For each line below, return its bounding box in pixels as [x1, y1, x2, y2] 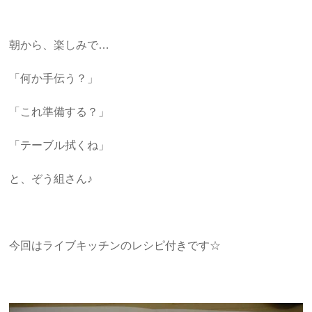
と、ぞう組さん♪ [9, 172, 93, 185]
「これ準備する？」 [9, 105, 110, 118]
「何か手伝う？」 [9, 72, 99, 84]
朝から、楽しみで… [9, 38, 110, 51]
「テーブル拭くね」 [9, 139, 110, 151]
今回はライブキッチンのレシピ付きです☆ [9, 239, 221, 251]
